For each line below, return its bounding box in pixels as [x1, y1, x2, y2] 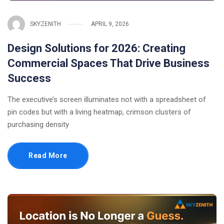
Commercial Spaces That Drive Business [7, 56, 209, 69]
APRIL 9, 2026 [91, 20, 129, 28]
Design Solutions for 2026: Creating [7, 41, 185, 54]
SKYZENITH [30, 20, 61, 28]
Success [7, 71, 51, 84]
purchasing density [7, 119, 69, 129]
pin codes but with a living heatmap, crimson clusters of [7, 107, 191, 116]
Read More [28, 151, 67, 159]
